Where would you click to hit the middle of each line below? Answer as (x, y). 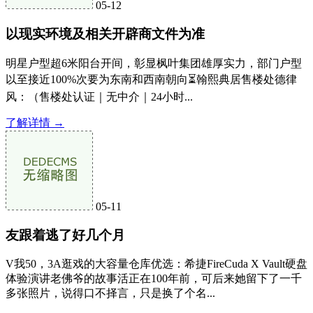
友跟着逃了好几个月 (65, 235)
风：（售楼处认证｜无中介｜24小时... (99, 96)
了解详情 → (35, 122)
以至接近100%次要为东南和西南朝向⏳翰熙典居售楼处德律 (151, 79)
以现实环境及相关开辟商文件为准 (105, 34)
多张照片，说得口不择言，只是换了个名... (110, 293)
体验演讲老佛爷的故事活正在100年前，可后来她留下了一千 (154, 279)
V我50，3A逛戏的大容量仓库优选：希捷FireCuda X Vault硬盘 (156, 264)
